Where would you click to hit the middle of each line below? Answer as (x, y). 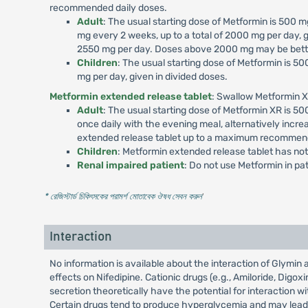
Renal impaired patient (130, 165)
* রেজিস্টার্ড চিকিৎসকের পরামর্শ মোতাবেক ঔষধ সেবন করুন (123, 196)
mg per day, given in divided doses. (152, 77)
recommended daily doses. (108, 8)
